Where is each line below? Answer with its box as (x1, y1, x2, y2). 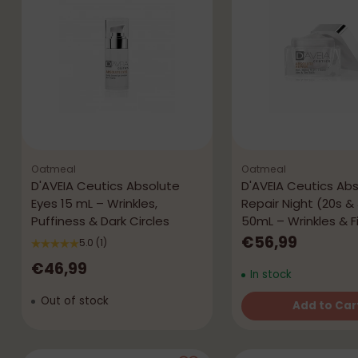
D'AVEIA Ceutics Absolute (30, 177, 180, 195)
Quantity (240, 311, 292, 328)
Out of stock (37, 293, 109, 309)
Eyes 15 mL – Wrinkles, (30, 195, 157, 213)
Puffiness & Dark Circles (30, 213, 169, 230)
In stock (247, 267, 292, 283)
